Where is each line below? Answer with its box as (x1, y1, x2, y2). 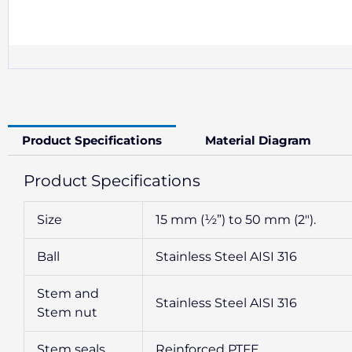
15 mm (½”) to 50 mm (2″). (156, 211, 316, 227)
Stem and (37, 285, 99, 301)
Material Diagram (205, 132, 311, 148)
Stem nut (37, 304, 97, 320)
